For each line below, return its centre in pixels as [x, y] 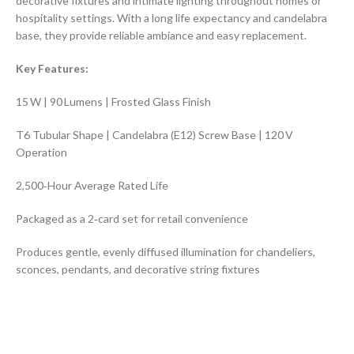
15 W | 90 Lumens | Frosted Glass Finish [113, 101]
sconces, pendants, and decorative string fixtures [138, 269]
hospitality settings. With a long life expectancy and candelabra [171, 17]
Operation [41, 152]
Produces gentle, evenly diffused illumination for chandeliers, [166, 251]
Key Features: [52, 68]
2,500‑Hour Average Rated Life [92, 185]
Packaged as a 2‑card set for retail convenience [132, 218]
